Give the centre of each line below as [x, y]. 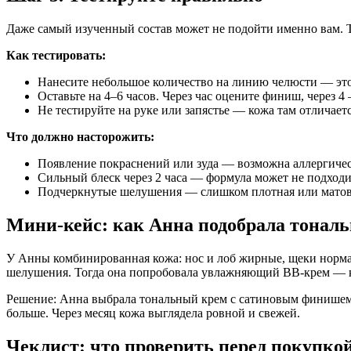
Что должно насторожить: [80, 136]
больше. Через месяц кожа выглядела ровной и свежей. [153, 313]
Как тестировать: [56, 55]
